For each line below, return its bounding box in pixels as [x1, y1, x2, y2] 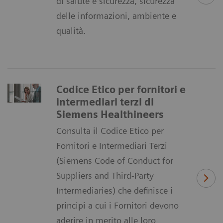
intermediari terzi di [56, 96, 154, 109]
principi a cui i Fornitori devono [56, 200, 179, 211]
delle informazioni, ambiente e [56, 10, 176, 21]
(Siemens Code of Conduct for [56, 155, 173, 166]
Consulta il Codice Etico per [56, 125, 164, 136]
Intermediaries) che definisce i [56, 185, 173, 196]
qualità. [56, 25, 86, 36]
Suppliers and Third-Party [56, 170, 154, 181]
